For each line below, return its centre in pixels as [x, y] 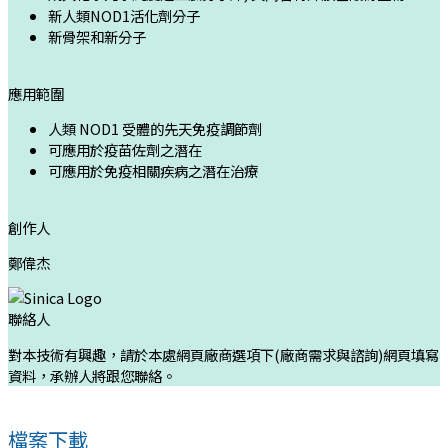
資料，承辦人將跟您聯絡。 [92, 375]
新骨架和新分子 [97, 37]
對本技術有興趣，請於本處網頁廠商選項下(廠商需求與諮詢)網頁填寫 [223, 354]
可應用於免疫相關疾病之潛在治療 [153, 171]
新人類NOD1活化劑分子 [124, 16]
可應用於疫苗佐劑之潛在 [125, 150]
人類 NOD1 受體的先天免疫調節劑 [155, 129]
